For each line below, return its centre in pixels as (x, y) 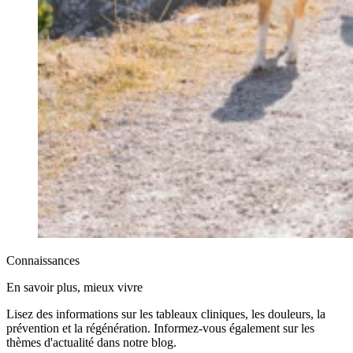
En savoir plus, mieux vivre (74, 288)
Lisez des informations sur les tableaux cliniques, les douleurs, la (166, 314)
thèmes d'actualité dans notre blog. (91, 343)
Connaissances (43, 261)
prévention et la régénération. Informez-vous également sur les (160, 329)
